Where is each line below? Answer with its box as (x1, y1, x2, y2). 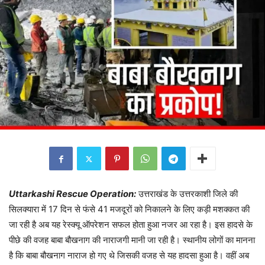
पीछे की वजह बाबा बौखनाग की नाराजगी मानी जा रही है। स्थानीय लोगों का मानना (9, 234, 255, 246)
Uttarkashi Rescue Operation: (9, 188, 136, 200)
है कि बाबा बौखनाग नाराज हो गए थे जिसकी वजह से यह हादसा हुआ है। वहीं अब (9, 250, 249, 261)
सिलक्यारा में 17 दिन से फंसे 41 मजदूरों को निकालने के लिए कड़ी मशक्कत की (9, 203, 250, 215)
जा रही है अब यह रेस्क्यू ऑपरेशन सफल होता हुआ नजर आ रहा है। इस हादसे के (9, 219, 253, 231)
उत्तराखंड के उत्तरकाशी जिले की (136, 188, 238, 200)
